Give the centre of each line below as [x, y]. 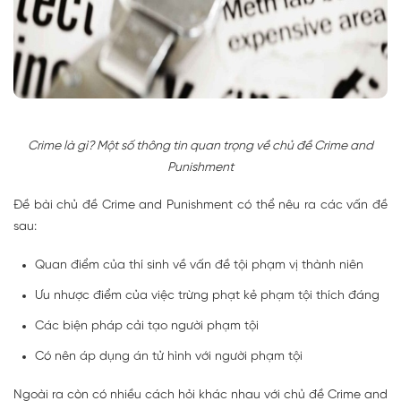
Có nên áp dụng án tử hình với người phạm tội [169, 357]
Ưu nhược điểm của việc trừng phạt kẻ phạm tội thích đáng [207, 296]
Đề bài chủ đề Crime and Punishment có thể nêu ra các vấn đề [200, 206]
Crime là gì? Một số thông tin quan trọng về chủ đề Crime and [200, 147]
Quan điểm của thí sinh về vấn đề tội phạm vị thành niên [199, 266]
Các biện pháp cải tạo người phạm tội [147, 327]
